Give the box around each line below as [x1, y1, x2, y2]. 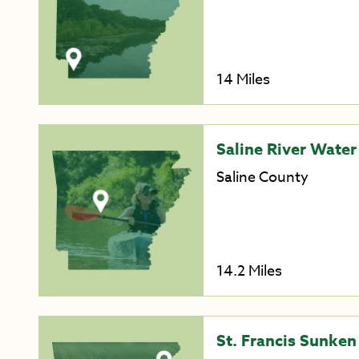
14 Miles [216, 69, 270, 91]
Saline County [216, 167, 309, 189]
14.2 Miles [216, 260, 282, 282]
